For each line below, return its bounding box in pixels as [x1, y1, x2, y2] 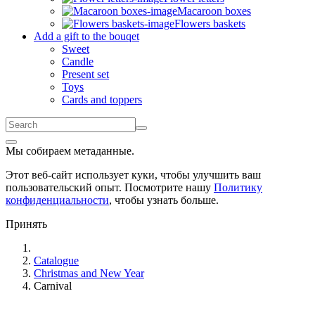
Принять [6, 218, 47, 230]
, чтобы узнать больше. [109, 194, 219, 206]
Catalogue [34, 255, 79, 266]
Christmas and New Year [34, 267, 144, 279]
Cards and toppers [62, 94, 142, 105]
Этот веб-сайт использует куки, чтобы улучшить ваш [6, 169, 261, 181]
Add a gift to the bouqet [34, 30, 139, 42]
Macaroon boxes [177, 5, 251, 17]
